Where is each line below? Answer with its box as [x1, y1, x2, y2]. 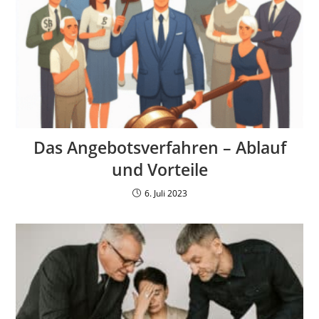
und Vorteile [111, 158, 208, 181]
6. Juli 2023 [144, 187, 187, 199]
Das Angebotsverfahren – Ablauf [33, 136, 286, 159]
